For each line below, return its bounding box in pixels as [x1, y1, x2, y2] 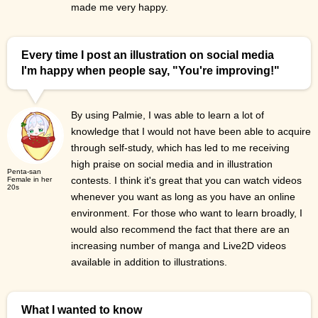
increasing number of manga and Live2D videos [71, 240, 286, 252]
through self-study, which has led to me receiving [71, 142, 290, 154]
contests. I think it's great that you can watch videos [71, 175, 302, 187]
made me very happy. [71, 1, 168, 13]
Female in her [7, 175, 52, 184]
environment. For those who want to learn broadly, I [71, 207, 302, 219]
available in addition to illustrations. [71, 256, 227, 268]
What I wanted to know [21, 304, 142, 317]
